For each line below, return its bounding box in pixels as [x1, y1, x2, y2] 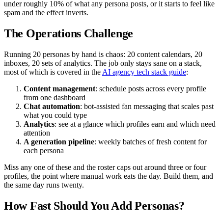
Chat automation [24, 102, 80, 110]
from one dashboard [24, 93, 85, 102]
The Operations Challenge [4, 27, 134, 40]
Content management [24, 84, 95, 93]
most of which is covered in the [4, 67, 102, 76]
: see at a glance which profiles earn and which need [55, 119, 216, 128]
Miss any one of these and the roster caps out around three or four [4, 163, 206, 171]
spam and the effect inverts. [4, 8, 88, 17]
